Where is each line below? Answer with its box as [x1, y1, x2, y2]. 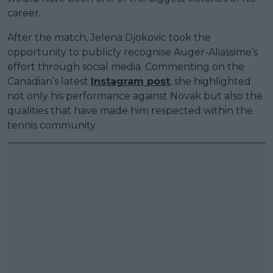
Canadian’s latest [7, 75, 91, 87]
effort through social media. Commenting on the [7, 60, 244, 73]
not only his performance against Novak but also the [7, 90, 263, 102]
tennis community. [7, 119, 97, 131]
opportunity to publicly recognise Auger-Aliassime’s [7, 46, 258, 58]
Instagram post [91, 75, 170, 87]
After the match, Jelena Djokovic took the [7, 31, 211, 43]
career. [7, 7, 41, 19]
